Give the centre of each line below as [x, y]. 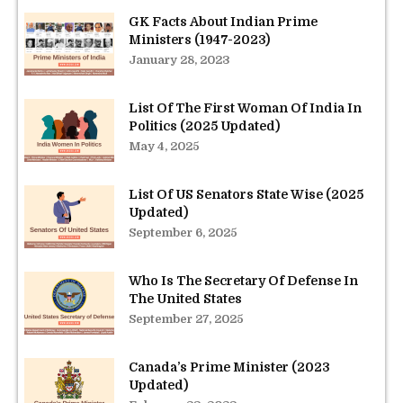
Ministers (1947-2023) [199, 39]
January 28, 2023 [179, 59]
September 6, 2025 [183, 232]
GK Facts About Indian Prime [223, 21]
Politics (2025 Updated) [204, 125]
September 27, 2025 [186, 318]
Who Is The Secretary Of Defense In [243, 280]
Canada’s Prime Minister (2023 [229, 367]
